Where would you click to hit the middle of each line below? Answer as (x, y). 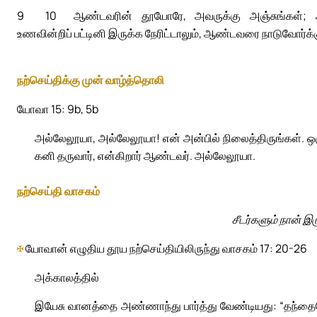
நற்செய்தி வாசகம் (58, 191)
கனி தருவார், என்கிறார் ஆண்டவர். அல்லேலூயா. (145, 155)
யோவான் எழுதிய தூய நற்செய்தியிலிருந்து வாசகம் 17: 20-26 (165, 249)
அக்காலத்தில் (67, 278)
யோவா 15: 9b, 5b (58, 109)
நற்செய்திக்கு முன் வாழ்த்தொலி (91, 80)
